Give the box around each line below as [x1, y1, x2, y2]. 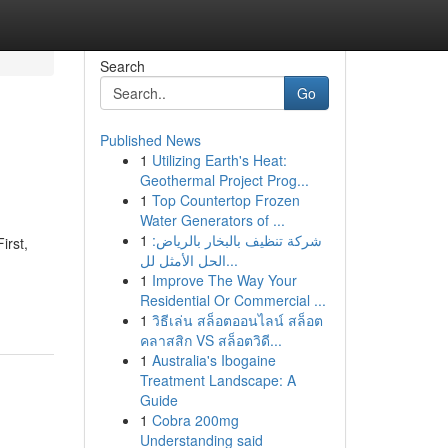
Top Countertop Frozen [151, 190, 300, 210]
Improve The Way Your [151, 270, 297, 290]
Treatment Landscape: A [139, 370, 296, 390]
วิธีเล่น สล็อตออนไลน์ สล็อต [151, 310, 323, 330]
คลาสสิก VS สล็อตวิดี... [139, 330, 282, 350]
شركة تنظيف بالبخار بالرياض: [151, 230, 322, 250]
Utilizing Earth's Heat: [151, 150, 287, 170]
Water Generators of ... [139, 210, 285, 230]
